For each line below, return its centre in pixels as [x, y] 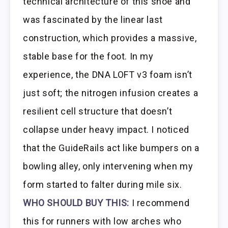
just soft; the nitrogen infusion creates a [111, 93]
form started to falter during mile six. [103, 184]
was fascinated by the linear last [93, 19]
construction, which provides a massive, [110, 38]
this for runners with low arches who [102, 221]
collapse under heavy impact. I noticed [106, 129]
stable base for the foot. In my [88, 56]
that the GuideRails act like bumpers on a [111, 148]
